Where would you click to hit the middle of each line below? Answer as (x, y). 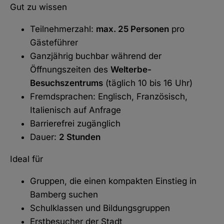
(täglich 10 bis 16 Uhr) (148, 83)
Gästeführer (54, 42)
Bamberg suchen (64, 194)
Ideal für (26, 159)
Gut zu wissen (38, 7)
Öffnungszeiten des (70, 69)
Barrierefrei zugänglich (75, 123)
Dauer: (44, 137)
